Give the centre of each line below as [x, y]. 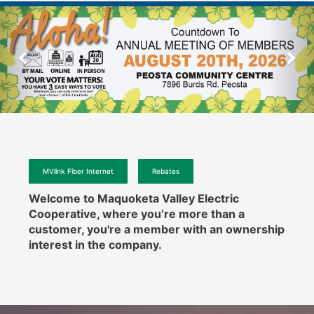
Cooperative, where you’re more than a [136, 213]
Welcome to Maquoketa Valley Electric [134, 198]
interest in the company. [95, 244]
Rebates [165, 171]
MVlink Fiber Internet [78, 171]
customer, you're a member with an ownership [156, 229]
